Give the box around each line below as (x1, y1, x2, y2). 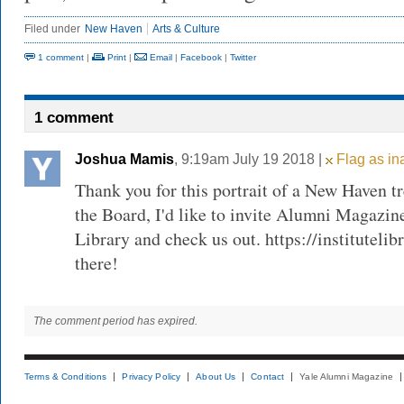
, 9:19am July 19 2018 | (174, 151, 326, 167)
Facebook (180, 52, 222, 62)
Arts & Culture (152, 23, 220, 35)
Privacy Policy (122, 372, 181, 381)
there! (75, 251, 118, 275)
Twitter (230, 52, 256, 62)
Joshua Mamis (75, 151, 174, 167)
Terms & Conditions (24, 372, 107, 381)
